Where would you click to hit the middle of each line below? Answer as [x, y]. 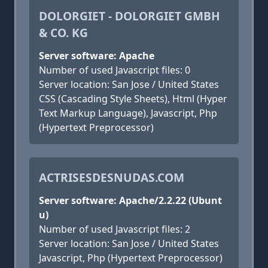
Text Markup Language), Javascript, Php [128, 113]
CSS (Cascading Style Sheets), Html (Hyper [133, 99]
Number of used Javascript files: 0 [115, 70]
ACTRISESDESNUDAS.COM [112, 177]
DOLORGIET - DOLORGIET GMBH [130, 16]
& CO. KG [63, 33]
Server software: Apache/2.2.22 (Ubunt [130, 200]
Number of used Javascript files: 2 [115, 229]
